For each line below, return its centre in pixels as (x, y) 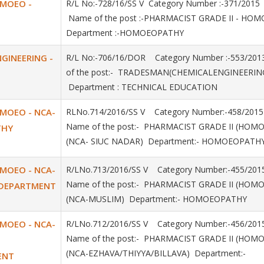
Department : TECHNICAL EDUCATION (142, 87)
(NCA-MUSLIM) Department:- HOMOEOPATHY (156, 199)
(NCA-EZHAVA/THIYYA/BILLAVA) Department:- (156, 253)
